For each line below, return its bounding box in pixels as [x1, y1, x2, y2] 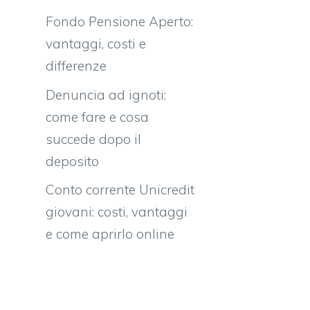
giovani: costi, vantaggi [46, 203, 188, 220]
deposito [46, 152, 99, 170]
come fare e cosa [46, 108, 149, 125]
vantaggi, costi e [46, 35, 146, 52]
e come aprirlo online [46, 226, 174, 242]
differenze [46, 57, 107, 74]
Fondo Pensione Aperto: [46, 13, 193, 30]
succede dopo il [46, 130, 141, 147]
